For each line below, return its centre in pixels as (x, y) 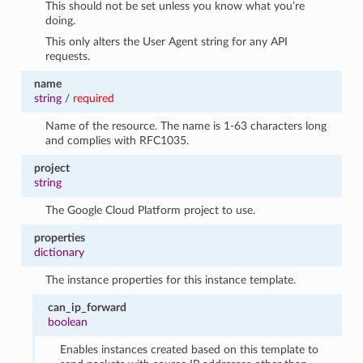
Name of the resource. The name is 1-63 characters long (186, 126)
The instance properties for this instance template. (171, 280)
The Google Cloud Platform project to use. (151, 210)
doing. (61, 20)
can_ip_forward (88, 307)
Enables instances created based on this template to (189, 349)
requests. (68, 56)
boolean (68, 322)
